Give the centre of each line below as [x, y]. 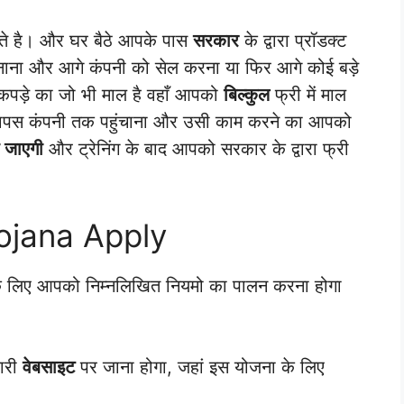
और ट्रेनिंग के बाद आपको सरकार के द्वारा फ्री [196, 148]
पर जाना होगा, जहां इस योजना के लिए [200, 367]
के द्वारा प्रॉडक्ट [293, 40]
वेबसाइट [49, 367]
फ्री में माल [308, 94]
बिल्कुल [247, 94]
